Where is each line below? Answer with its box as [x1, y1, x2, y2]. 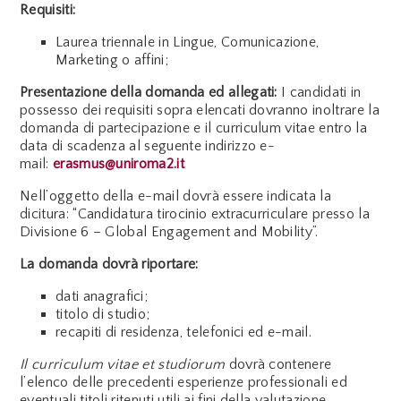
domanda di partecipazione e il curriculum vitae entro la [20, 119, 367, 136]
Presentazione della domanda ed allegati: [20, 83, 277, 100]
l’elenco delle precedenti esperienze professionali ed [20, 373, 347, 390]
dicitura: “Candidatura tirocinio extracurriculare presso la [20, 205, 370, 222]
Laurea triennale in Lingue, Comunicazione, [55, 33, 320, 50]
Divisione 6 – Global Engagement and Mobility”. [20, 223, 319, 240]
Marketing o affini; [55, 51, 169, 68]
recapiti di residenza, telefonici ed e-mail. [55, 323, 312, 340]
